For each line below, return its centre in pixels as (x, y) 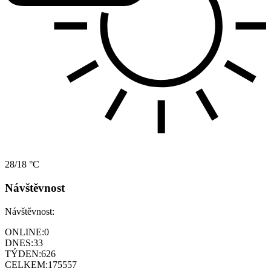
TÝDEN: (23, 253)
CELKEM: (26, 264)
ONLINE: (24, 232)
